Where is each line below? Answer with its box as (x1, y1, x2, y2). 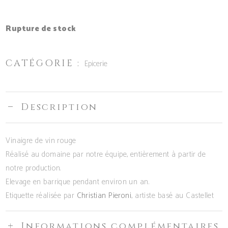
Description (21, 100, 98, 113)
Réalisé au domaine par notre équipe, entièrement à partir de (6, 148, 206, 161)
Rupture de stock (6, 22, 76, 35)
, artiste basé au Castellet (131, 189, 214, 202)
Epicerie (84, 57, 107, 70)
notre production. (6, 161, 61, 175)
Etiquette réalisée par (6, 189, 77, 202)
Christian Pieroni (76, 189, 132, 202)
